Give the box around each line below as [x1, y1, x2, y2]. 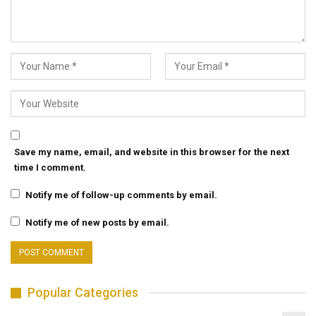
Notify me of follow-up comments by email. [25, 190, 217, 201]
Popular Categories [28, 285, 138, 300]
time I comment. [14, 162, 86, 174]
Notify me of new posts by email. [25, 217, 169, 229]
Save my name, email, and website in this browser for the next [14, 147, 289, 158]
